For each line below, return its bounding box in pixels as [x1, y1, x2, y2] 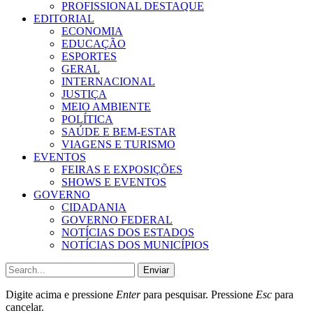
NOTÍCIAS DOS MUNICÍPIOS [61, 238, 209, 251]
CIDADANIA [61, 201, 126, 213]
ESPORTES [61, 50, 117, 62]
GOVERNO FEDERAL [61, 213, 173, 226]
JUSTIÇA [61, 87, 107, 100]
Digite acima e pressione [6, 288, 116, 300]
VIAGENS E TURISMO [61, 138, 175, 150]
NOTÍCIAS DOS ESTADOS [61, 226, 194, 238]
